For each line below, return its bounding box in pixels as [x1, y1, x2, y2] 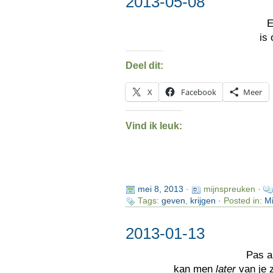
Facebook [180, 86, 216, 97]
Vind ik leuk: [125, 120, 182, 131]
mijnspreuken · [203, 185, 263, 194]
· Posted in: [215, 196, 264, 206]
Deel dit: [125, 60, 163, 71]
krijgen [190, 196, 216, 206]
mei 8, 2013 [137, 185, 183, 194]
